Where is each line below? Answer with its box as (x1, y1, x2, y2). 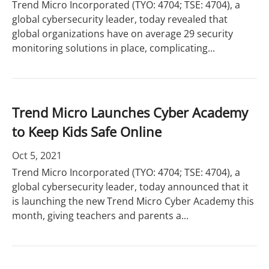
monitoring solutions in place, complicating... (12, 41, 215, 55)
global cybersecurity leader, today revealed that (12, 13, 228, 26)
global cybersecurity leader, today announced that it (12, 180, 249, 193)
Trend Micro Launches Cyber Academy (12, 103, 248, 121)
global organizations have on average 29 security (12, 27, 233, 40)
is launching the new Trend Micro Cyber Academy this (12, 195, 254, 208)
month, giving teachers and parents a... (12, 209, 189, 222)
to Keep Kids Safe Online (12, 122, 162, 141)
